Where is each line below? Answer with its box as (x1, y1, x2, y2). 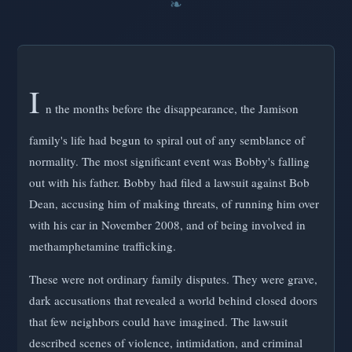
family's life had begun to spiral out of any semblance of (29, 131, 305, 148)
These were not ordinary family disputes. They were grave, (29, 271, 317, 288)
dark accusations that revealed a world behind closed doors (29, 292, 317, 309)
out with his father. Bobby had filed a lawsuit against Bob (29, 174, 310, 190)
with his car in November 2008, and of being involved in (29, 216, 306, 233)
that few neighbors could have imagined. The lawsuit (29, 313, 288, 330)
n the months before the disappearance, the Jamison (46, 100, 299, 116)
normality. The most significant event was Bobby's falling (29, 152, 310, 169)
